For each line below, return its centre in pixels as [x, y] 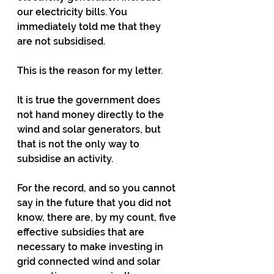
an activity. [87, 159]
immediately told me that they [90, 27]
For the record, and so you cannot [98, 188]
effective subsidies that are [82, 232]
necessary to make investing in [91, 247]
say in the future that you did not [95, 203]
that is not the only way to [80, 144]
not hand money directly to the [92, 115]
